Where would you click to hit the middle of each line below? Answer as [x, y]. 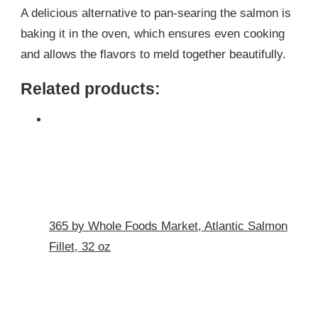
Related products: [91, 88]
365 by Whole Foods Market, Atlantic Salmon [168, 226]
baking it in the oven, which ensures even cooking [153, 33]
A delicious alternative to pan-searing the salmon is [156, 13]
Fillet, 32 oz [80, 246]
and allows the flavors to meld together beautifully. [153, 54]
